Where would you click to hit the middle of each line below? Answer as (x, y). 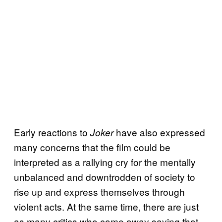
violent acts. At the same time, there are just (106, 206)
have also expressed (161, 132)
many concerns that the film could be (92, 147)
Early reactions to (52, 132)
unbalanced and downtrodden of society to (105, 176)
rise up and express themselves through (99, 191)
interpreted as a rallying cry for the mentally (105, 162)
